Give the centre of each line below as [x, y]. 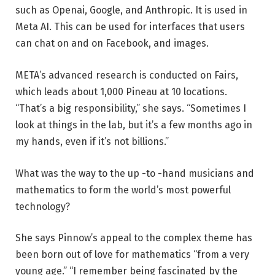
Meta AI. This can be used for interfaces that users [130, 27]
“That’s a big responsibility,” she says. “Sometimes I [131, 108]
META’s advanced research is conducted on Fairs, [127, 75]
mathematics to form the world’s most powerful [123, 190]
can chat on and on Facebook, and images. [112, 44]
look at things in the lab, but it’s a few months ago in [134, 125]
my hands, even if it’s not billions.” [92, 141]
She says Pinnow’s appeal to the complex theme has [134, 238]
